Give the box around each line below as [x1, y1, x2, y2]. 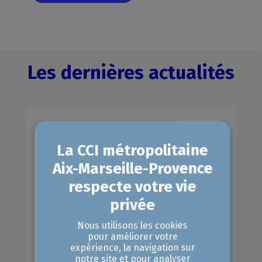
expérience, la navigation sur [70, 242, 195, 253]
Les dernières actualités [27, 61, 235, 84]
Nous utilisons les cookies [77, 219, 188, 231]
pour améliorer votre [87, 230, 177, 242]
